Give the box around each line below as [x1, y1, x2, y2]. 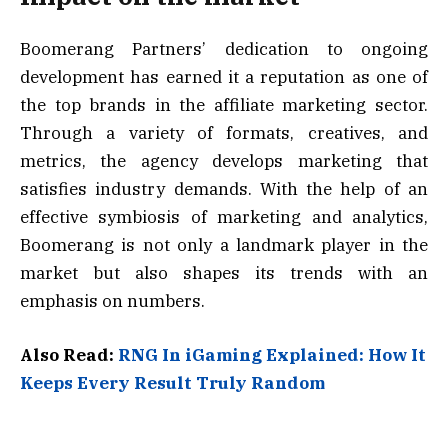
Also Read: [20, 343, 118, 366]
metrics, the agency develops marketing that [20, 149, 428, 172]
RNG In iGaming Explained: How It [118, 343, 426, 366]
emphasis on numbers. [20, 289, 209, 312]
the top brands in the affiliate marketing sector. [20, 93, 428, 116]
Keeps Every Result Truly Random [20, 371, 325, 394]
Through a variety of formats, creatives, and [20, 121, 428, 144]
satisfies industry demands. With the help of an [20, 177, 428, 200]
